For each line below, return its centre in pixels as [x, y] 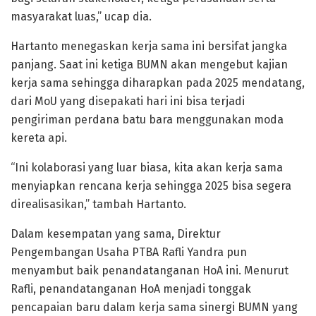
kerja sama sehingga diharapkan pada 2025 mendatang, [158, 83]
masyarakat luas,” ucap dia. [81, 17]
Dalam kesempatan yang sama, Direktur [116, 234]
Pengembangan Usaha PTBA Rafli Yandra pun [129, 253]
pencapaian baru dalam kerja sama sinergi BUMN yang [154, 308]
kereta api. [39, 138]
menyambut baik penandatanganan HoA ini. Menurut [150, 271]
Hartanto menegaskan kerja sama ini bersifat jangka [149, 47]
